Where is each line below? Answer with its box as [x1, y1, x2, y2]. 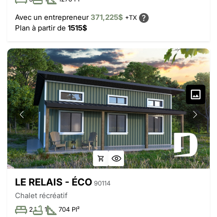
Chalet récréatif [15, 191, 67, 201]
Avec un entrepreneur [15, 13, 91, 22]
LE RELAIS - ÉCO [15, 176, 92, 188]
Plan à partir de [15, 23, 68, 33]
